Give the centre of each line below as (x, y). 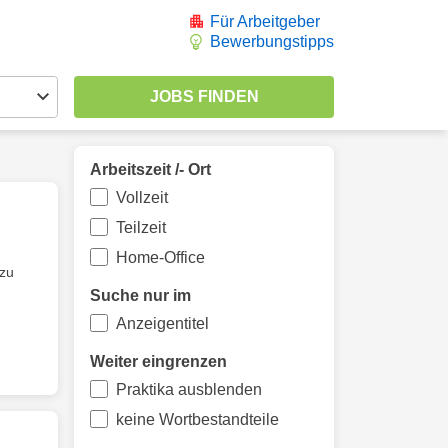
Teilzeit (140, 227)
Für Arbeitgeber (265, 21)
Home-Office (160, 257)
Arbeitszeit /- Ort (150, 169)
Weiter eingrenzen (158, 361)
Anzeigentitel (162, 323)
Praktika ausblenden (188, 389)
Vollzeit (141, 197)
